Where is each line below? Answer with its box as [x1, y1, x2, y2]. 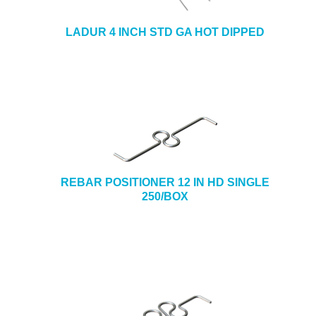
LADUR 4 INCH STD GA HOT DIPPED [66, 26, 265, 38]
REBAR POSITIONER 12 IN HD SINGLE [61, 176, 269, 188]
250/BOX [142, 190, 188, 202]
